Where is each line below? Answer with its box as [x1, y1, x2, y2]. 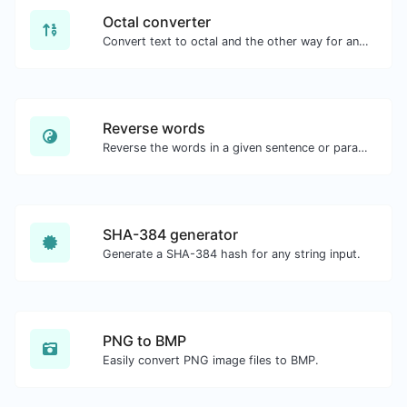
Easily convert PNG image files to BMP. [103, 352, 319, 367]
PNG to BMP [103, 331, 186, 350]
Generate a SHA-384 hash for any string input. [103, 246, 361, 261]
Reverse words [103, 118, 205, 137]
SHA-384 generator [103, 224, 238, 243]
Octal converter [103, 12, 211, 31]
